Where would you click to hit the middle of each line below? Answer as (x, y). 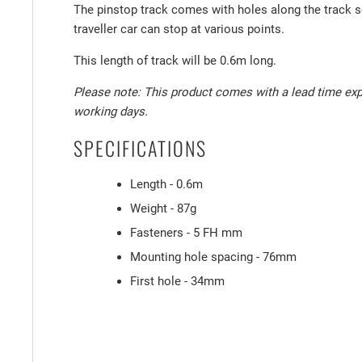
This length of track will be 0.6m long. (175, 60)
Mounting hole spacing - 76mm (213, 257)
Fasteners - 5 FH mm (186, 232)
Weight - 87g (163, 208)
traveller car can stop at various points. (179, 29)
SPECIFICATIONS (140, 147)
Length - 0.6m (166, 184)
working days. (111, 111)
